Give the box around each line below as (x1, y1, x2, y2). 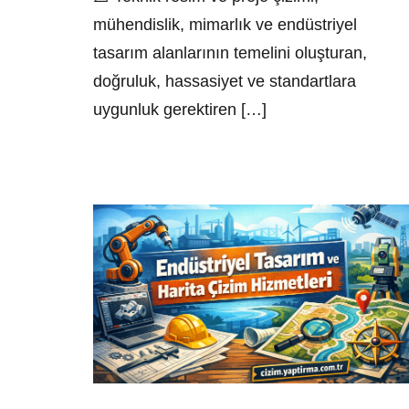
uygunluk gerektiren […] (93, 100, 267, 119)
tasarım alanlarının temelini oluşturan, (93, 43, 367, 62)
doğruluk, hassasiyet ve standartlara (93, 71, 356, 90)
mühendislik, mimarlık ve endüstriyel (93, 15, 357, 34)
